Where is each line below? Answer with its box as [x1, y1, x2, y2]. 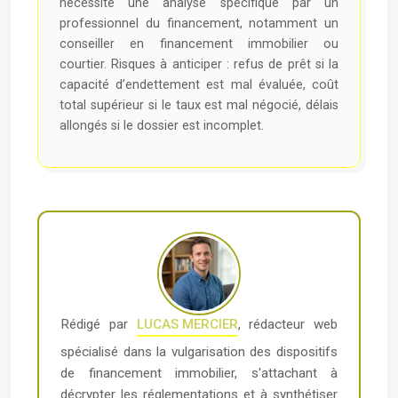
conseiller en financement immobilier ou [60, 36, 338, 52]
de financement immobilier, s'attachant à [60, 365, 338, 382]
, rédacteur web [237, 316, 338, 333]
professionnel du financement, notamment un [60, 16, 338, 32]
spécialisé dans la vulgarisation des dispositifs [60, 344, 338, 361]
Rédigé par [60, 316, 137, 333]
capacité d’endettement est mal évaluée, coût [60, 77, 338, 93]
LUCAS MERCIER [136, 316, 238, 333]
